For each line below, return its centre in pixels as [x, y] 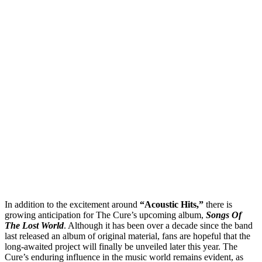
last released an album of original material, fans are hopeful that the [127, 236]
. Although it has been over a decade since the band [158, 225]
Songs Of [224, 215]
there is [218, 204]
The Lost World [34, 225]
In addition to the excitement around [72, 204]
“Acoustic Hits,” [172, 204]
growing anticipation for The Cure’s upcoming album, [105, 215]
